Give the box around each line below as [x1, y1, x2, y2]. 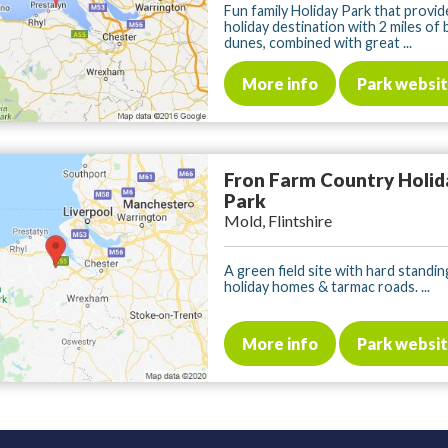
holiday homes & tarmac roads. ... [224, 277, 430, 295]
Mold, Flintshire [224, 210, 332, 230]
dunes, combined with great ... [224, 33, 412, 51]
